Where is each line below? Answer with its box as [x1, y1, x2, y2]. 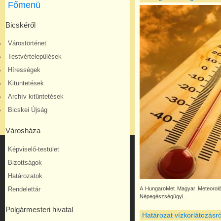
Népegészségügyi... [140, 193, 188, 199]
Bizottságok [8, 159, 42, 166]
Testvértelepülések [8, 53, 62, 61]
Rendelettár [8, 185, 40, 193]
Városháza [5, 127, 40, 135]
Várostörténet [8, 40, 46, 47]
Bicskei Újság [8, 107, 47, 114]
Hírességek [8, 67, 40, 74]
